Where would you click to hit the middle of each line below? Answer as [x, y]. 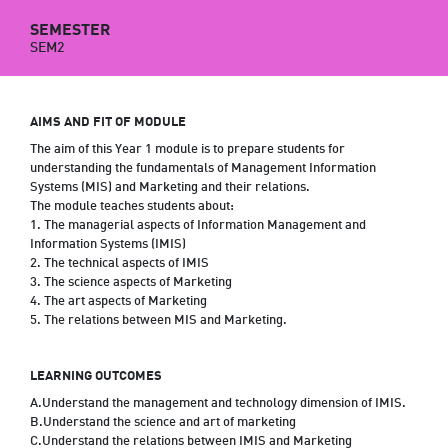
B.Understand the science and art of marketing [163, 422]
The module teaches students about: [132, 206]
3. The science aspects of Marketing [131, 282]
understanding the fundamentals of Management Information [203, 168]
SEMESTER [70, 30]
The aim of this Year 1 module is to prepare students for [187, 149]
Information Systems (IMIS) [108, 244]
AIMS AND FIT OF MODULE [108, 122]
